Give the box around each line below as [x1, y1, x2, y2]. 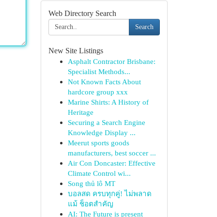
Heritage [67, 108, 93, 116]
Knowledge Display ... [67, 128, 136, 137]
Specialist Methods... [67, 67, 130, 76]
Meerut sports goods [67, 139, 129, 147]
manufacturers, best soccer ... [67, 149, 156, 157]
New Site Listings [48, 46, 103, 55]
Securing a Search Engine [67, 118, 145, 126]
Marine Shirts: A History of [67, 98, 149, 106]
